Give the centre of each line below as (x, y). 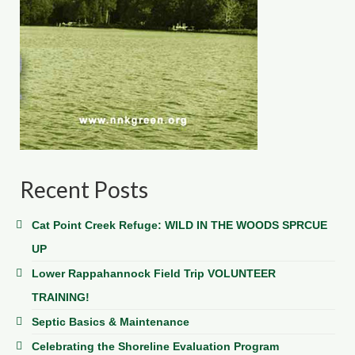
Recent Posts (84, 189)
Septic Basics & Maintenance (111, 321)
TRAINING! (61, 297)
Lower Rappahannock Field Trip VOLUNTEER (154, 273)
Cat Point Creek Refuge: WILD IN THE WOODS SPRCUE (179, 225)
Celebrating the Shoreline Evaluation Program (155, 346)
